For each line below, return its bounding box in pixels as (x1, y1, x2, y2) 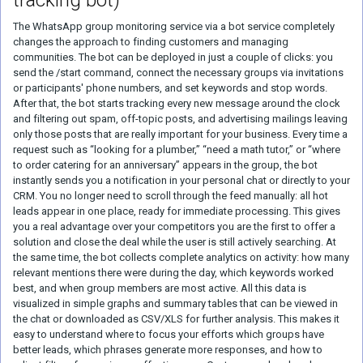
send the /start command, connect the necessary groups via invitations (13, 66, 344, 79)
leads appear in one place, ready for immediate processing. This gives (13, 205, 340, 217)
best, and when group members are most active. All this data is (13, 282, 306, 294)
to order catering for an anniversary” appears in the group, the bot (13, 159, 318, 171)
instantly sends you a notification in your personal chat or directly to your (13, 174, 350, 186)
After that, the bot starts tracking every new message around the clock (13, 97, 340, 109)
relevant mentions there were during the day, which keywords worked (13, 267, 334, 279)
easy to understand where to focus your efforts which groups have (13, 328, 324, 340)
